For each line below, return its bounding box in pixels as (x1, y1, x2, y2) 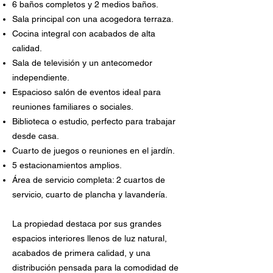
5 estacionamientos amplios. (12, 160, 124, 170)
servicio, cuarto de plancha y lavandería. (12, 190, 168, 199)
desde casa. (12, 131, 62, 141)
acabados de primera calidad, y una (12, 248, 151, 258)
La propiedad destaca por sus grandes (12, 219, 161, 229)
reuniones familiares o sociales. (12, 102, 136, 112)
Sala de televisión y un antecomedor (12, 58, 152, 68)
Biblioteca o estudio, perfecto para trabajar (12, 116, 175, 126)
